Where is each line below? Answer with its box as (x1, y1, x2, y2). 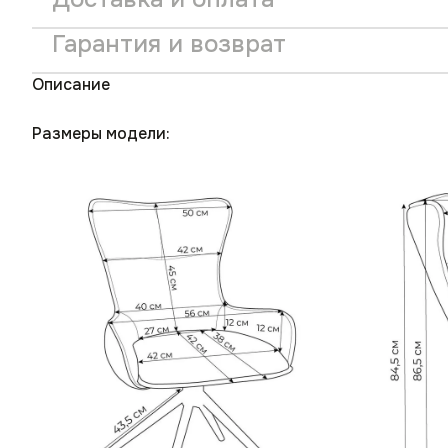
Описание (32, 74, 110, 96)
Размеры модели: (32, 123, 170, 145)
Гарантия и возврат (52, 29, 286, 60)
